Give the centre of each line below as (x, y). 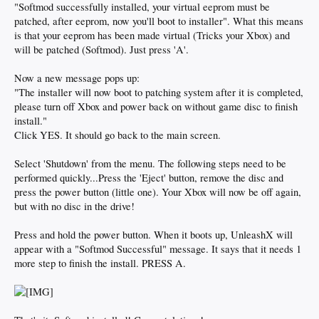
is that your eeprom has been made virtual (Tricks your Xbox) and (152, 35)
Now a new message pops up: (77, 78)
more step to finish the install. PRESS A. (100, 263)
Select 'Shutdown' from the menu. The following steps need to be (150, 163)
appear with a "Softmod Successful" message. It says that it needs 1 (158, 249)
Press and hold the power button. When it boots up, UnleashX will (153, 235)
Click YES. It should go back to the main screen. (117, 135)
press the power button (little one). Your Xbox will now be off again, (158, 192)
